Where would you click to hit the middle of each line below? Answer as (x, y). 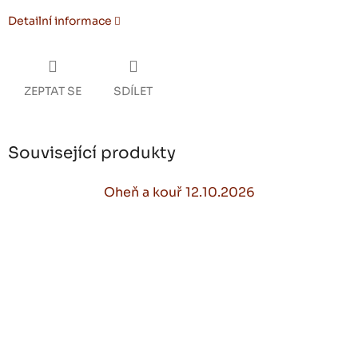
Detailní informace (60, 21)
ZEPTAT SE (53, 91)
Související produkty (92, 153)
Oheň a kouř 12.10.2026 (179, 192)
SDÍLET (133, 91)
